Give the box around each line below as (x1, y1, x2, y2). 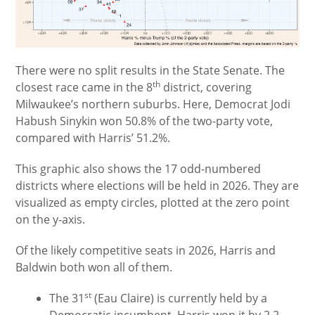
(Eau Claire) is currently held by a (91, 290, 268, 307)
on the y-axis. (15, 212, 86, 228)
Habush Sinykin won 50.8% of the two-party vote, (15, 113, 274, 129)
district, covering (160, 79, 252, 96)
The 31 (49, 290, 85, 307)
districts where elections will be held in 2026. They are (15, 178, 300, 194)
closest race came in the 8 (15, 79, 153, 96)
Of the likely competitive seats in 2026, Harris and (15, 243, 276, 259)
